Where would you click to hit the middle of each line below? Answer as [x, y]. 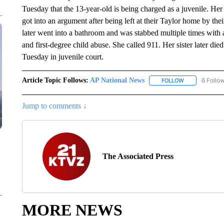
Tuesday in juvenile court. [62, 57]
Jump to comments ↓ [54, 106]
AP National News [117, 80]
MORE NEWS [72, 210]
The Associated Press [138, 156]
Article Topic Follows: [55, 80]
